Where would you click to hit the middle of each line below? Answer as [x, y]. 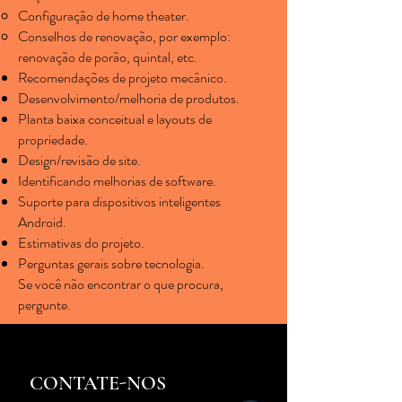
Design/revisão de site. [79, 160]
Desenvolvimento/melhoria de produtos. [129, 98]
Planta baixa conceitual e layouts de [115, 119]
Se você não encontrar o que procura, [121, 284]
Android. [42, 222]
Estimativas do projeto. [81, 243]
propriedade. [53, 140]
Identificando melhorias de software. [117, 181]
